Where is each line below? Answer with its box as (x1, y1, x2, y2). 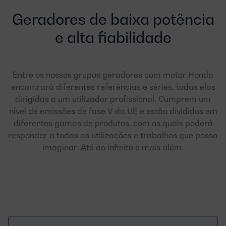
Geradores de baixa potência (12, 10, 214, 28)
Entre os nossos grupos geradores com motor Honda (13, 70, 213, 80)
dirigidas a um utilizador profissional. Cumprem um (15, 94, 211, 104)
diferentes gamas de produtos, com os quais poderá (13, 118, 213, 128)
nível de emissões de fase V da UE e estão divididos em (9, 106, 217, 116)
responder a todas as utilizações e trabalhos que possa (8, 130, 218, 140)
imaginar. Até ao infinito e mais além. (42, 142, 184, 152)
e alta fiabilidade (54, 28, 172, 46)
